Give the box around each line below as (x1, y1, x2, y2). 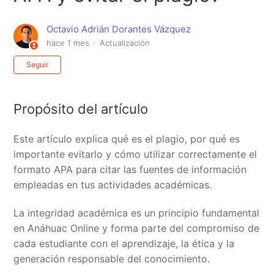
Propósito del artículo (13, 101, 149, 117)
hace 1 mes (46, 38, 90, 48)
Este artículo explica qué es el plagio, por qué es (13, 132, 240, 145)
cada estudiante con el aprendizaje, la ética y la (13, 237, 235, 250)
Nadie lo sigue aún (61, 56, 142, 68)
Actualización (100, 38, 150, 48)
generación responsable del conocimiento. (13, 252, 210, 265)
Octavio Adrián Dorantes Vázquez (46, 23, 191, 35)
